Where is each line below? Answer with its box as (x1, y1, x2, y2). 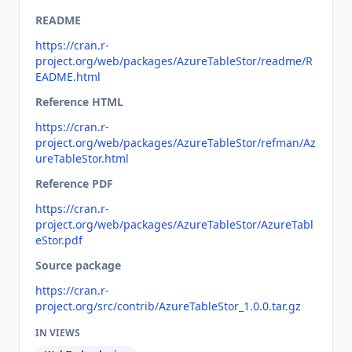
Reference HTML (35, 94, 123, 109)
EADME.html (35, 69, 101, 84)
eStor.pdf (35, 233, 82, 247)
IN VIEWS (35, 326, 80, 339)
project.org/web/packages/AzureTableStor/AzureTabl (35, 217, 313, 232)
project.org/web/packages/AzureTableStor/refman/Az (35, 135, 316, 150)
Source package (35, 258, 121, 273)
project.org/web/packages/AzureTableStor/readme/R (35, 53, 313, 68)
